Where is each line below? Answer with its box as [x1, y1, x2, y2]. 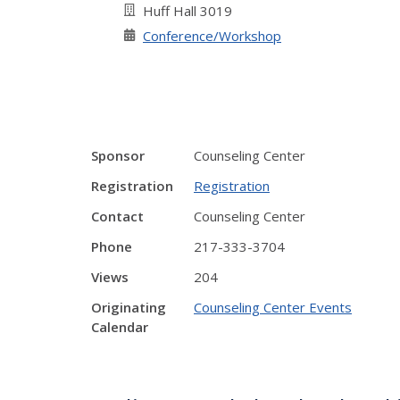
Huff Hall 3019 [143, 2, 232, 20]
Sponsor [91, 146, 145, 164]
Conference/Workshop [143, 27, 281, 45]
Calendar [91, 318, 148, 336]
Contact [91, 207, 144, 225]
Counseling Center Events [194, 298, 352, 316]
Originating [91, 298, 166, 316]
